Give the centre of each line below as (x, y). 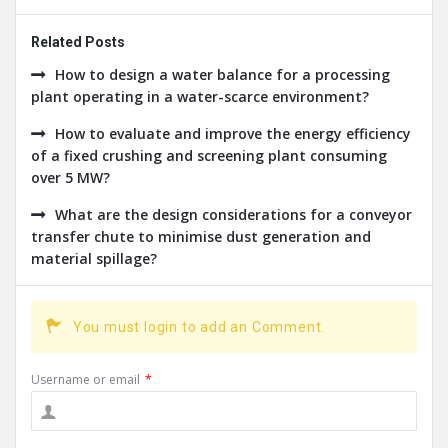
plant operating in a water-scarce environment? (200, 97)
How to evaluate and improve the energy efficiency (233, 134)
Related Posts (78, 42)
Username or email (85, 380)
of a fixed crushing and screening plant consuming (209, 156)
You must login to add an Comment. (199, 327)
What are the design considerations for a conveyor (233, 215)
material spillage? (94, 259)
